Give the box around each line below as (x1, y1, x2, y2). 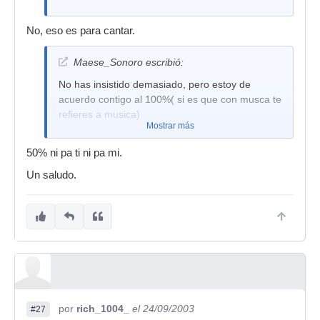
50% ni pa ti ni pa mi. (26, 147, 122, 159)
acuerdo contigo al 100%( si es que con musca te (59, 94, 281, 105)
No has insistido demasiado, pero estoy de (59, 79, 251, 90)
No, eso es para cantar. (26, 25, 135, 36)
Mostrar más (146, 121, 194, 131)
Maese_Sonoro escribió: (74, 56, 184, 68)
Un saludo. (26, 169, 76, 181)
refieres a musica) (59, 109, 140, 120)
